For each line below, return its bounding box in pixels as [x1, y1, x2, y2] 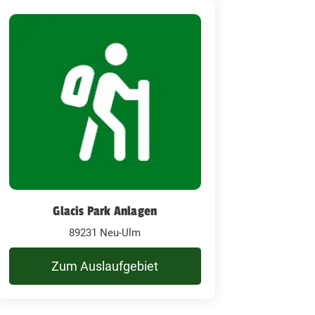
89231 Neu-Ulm [69, 226, 141, 239]
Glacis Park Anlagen [53, 202, 157, 219]
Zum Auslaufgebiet [51, 258, 159, 274]
